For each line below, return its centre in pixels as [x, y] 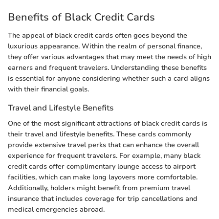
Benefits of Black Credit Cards [81, 17]
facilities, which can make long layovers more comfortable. [103, 177]
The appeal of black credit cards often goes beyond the [98, 36]
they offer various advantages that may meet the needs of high [109, 57]
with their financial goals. [48, 89]
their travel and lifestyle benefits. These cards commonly [99, 134]
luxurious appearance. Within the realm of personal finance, [105, 46]
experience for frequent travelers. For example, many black [104, 155]
